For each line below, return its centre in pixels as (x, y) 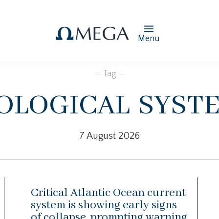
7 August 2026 (109, 136)
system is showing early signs (104, 205)
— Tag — (109, 74)
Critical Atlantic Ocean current (108, 193)
